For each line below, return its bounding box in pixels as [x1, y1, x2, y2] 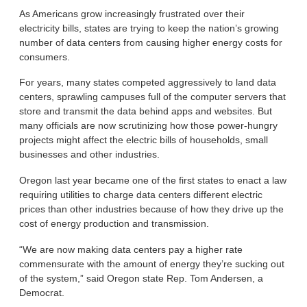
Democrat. [19, 286, 65, 298]
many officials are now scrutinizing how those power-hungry [19, 120, 278, 132]
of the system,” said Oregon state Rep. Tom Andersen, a [19, 272, 264, 284]
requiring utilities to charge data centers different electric [19, 189, 263, 201]
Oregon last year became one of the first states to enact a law [19, 175, 287, 186]
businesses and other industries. [19, 149, 160, 160]
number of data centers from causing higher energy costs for [19, 36, 283, 48]
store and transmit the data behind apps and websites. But [19, 106, 273, 117]
